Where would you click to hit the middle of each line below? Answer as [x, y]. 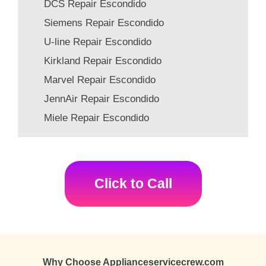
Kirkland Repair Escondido [103, 61]
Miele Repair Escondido [96, 118]
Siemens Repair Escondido [104, 23]
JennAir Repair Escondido [102, 99]
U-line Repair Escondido [98, 42]
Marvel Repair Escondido [100, 80]
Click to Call [133, 183]
